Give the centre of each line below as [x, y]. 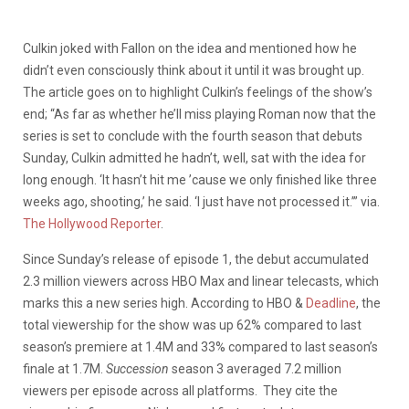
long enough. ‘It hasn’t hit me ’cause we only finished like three [200, 179]
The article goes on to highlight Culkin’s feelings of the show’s [198, 92]
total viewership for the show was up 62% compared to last [192, 325]
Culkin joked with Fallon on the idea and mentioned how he [190, 48]
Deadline [331, 303]
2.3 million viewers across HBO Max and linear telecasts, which [201, 281]
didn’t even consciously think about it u [132, 70]
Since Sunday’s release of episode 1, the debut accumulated [196, 259]
